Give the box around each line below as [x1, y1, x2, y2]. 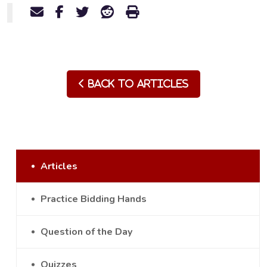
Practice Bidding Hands [41, 193, 147, 206]
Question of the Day [41, 225, 132, 238]
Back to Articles [85, 79, 188, 88]
